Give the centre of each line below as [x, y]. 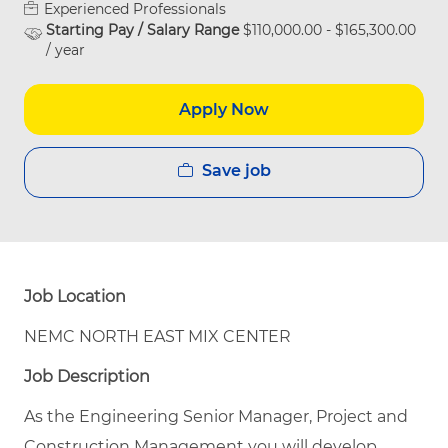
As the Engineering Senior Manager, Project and [216, 417]
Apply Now [224, 109]
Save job [236, 171]
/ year [65, 50]
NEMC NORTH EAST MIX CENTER [157, 337]
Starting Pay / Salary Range [144, 30]
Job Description [87, 377]
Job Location [75, 297]
